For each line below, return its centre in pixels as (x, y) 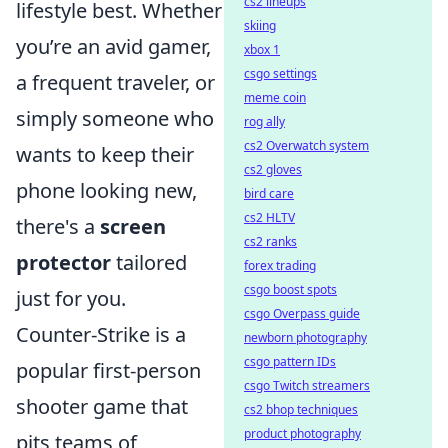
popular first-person (108, 370)
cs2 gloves (273, 169)
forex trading (280, 265)
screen (133, 226)
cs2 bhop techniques (301, 409)
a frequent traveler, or (115, 82)
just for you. (71, 298)
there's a (58, 226)
